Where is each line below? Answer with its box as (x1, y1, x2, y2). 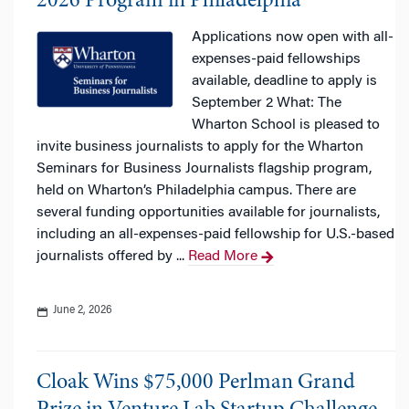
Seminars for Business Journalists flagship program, (37, 162, 372, 176)
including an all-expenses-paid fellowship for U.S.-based (37, 227, 394, 242)
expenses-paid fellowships (192, 52, 361, 67)
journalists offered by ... (37, 249, 184, 264)
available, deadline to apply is (192, 74, 377, 89)
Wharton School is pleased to (192, 118, 380, 132)
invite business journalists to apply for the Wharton (37, 140, 363, 154)
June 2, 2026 (50, 305, 112, 316)
